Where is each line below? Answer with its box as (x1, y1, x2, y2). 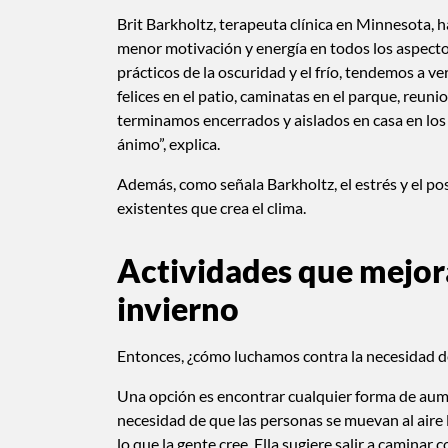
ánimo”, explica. (117, 134, 223, 154)
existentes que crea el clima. (117, 198, 309, 218)
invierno (117, 289, 239, 329)
